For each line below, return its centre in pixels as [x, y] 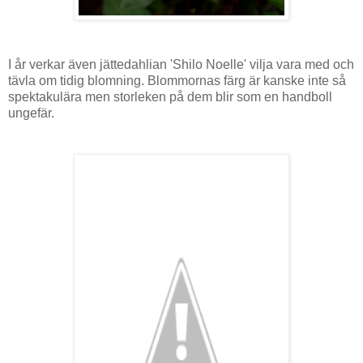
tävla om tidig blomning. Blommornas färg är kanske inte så [177, 80]
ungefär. [33, 113]
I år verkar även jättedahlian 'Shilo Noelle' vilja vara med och [181, 64]
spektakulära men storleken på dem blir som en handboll [170, 96]
